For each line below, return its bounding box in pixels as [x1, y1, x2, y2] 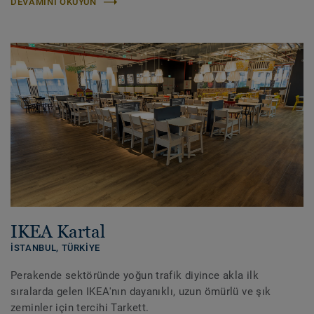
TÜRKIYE [61, 243, 101, 254]
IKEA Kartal [11, 221, 105, 242]
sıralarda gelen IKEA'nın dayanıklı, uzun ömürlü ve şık [11, 285, 271, 299]
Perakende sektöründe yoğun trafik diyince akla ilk [11, 269, 259, 282]
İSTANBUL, [11, 243, 62, 254]
